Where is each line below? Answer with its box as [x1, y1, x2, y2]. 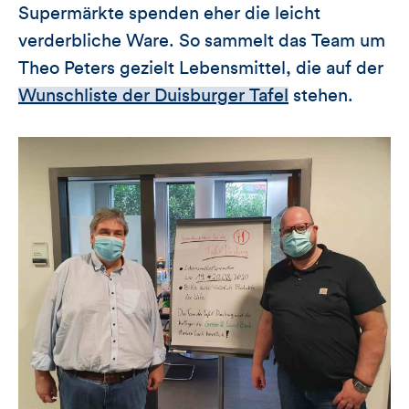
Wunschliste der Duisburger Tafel [18, 86, 288, 105]
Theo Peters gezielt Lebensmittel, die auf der [18, 58, 383, 78]
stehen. [288, 86, 353, 105]
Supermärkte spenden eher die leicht [18, 4, 320, 23]
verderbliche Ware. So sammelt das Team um [18, 31, 385, 50]
